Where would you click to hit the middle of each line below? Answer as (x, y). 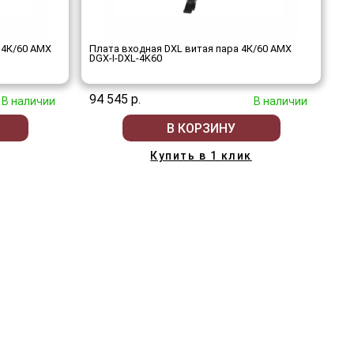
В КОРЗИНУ (201, 128)
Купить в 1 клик (201, 156)
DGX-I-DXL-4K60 (126, 58)
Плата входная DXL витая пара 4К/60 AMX (190, 49)
